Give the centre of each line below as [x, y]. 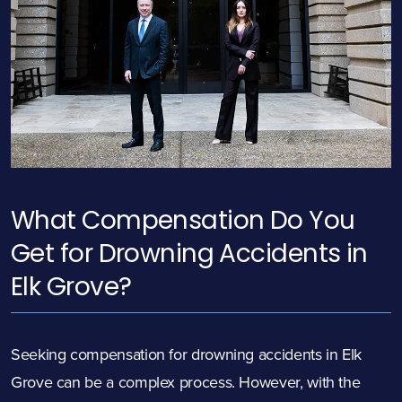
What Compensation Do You [183, 221]
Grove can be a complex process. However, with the [186, 382]
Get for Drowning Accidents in [189, 254]
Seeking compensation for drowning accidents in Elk [187, 354]
